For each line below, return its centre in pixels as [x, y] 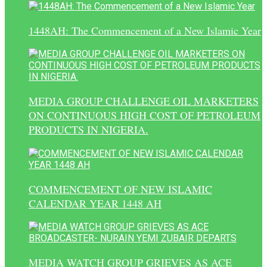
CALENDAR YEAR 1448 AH [95, 203]
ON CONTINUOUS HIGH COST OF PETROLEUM [145, 115]
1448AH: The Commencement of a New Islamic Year [145, 30]
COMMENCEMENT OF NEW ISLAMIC [120, 189]
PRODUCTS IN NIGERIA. [89, 130]
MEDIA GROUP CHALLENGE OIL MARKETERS [144, 101]
